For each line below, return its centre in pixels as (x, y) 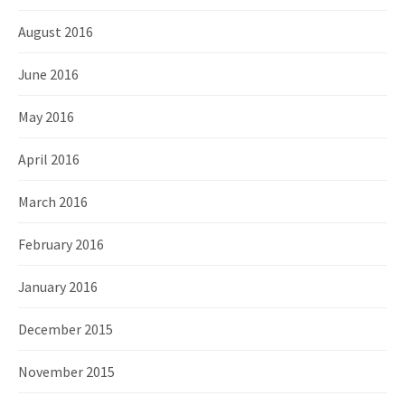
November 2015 (66, 372)
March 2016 (53, 202)
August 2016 (56, 32)
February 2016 (61, 244)
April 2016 (49, 159)
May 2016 (46, 117)
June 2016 (48, 74)
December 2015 (66, 329)
